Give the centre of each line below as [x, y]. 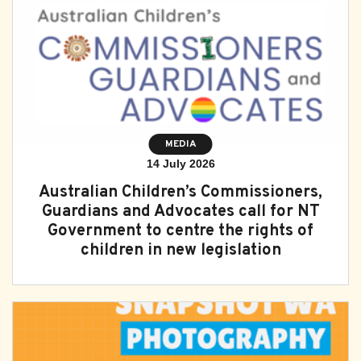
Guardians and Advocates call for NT [180, 212]
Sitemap [45, 59]
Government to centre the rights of [180, 231]
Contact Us [51, 120]
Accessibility [56, 90]
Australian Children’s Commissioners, [180, 193]
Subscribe [50, 29]
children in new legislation [180, 251]
